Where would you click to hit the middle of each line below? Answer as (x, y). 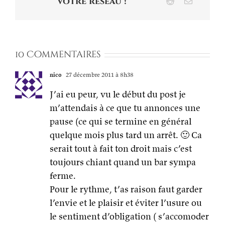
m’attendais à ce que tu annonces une (125, 108)
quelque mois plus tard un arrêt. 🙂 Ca (126, 135)
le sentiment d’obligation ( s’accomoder (129, 216)
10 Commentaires (58, 55)
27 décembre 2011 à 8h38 (99, 75)
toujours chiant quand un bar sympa (123, 162)
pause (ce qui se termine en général (121, 122)
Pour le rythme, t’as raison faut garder (126, 189)
